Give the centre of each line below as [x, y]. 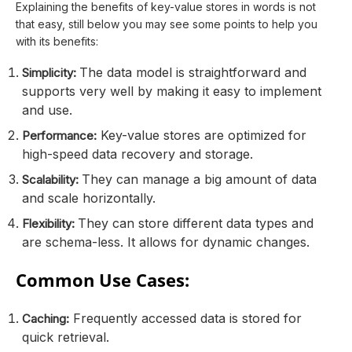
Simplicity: [51, 72]
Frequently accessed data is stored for [185, 318]
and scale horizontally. [89, 198]
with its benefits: [57, 41]
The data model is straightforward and [193, 72]
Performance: [59, 135]
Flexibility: [50, 223]
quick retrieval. [66, 337]
